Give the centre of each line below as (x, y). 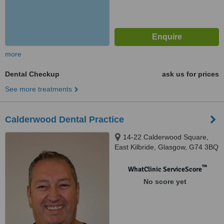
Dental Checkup (32, 74)
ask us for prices (190, 74)
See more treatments (38, 89)
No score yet (165, 181)
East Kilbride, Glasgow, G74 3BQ (166, 147)
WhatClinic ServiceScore (165, 169)
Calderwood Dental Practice (64, 119)
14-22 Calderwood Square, (166, 137)
